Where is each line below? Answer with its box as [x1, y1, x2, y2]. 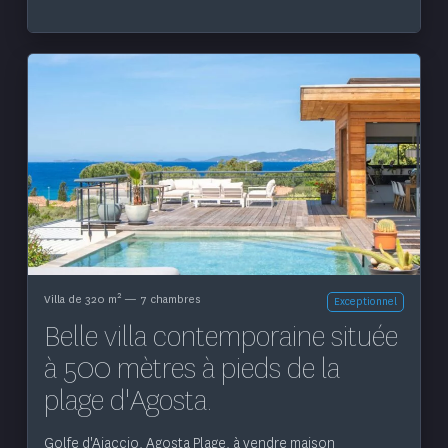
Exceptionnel [333, 293, 397, 309]
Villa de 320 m [43, 290, 117, 307]
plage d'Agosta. [43, 381, 212, 420]
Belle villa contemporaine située [43, 317, 398, 356]
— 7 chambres [120, 290, 200, 307]
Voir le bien [188, 154, 260, 174]
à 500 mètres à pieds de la [43, 349, 340, 388]
